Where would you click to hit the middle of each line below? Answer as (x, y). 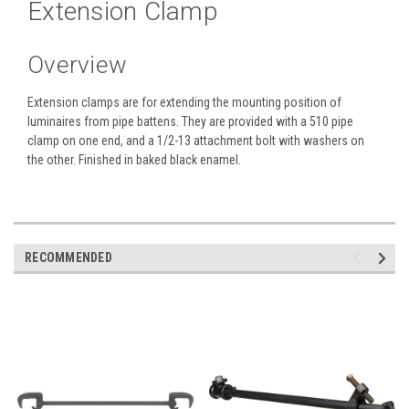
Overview (77, 64)
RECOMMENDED (68, 257)
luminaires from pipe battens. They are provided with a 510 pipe (190, 121)
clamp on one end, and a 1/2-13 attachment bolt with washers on (196, 140)
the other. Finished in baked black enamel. (134, 159)
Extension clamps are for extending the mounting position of (184, 102)
